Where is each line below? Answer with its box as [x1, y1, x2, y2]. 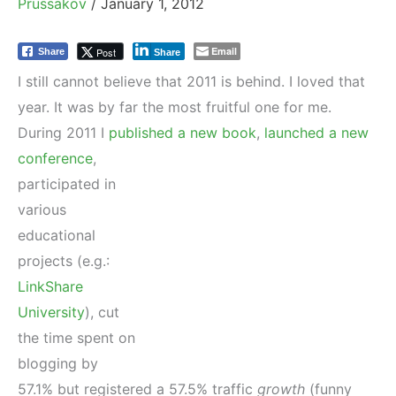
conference [18, 149, 93, 167]
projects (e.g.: [18, 252, 110, 270]
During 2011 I [18, 124, 109, 141]
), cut [85, 303, 119, 321]
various [18, 201, 66, 218]
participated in [18, 175, 116, 193]
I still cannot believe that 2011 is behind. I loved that [18, 72, 365, 90]
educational [18, 226, 95, 244]
